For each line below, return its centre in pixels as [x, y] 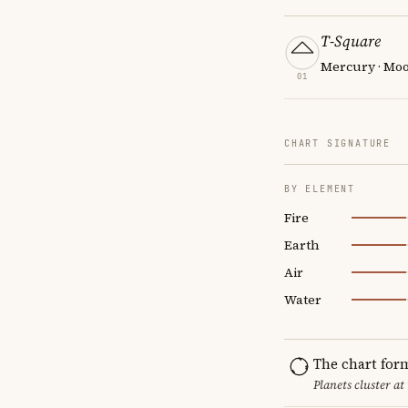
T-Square [351, 41]
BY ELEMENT [320, 189]
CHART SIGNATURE [337, 143]
